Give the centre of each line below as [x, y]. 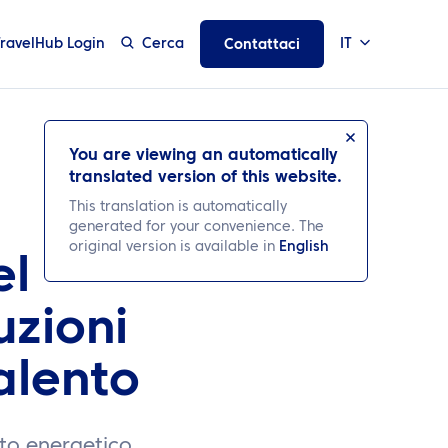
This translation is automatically [178, 207]
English [304, 247]
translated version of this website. [205, 178]
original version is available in [174, 247]
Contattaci [262, 45]
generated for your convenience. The [196, 227]
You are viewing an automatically [203, 156]
